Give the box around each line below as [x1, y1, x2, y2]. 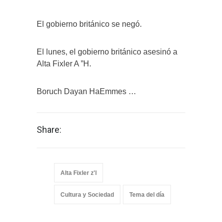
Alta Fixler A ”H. [37, 59, 91, 68]
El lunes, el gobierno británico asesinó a [37, 47, 177, 56]
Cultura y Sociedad [60, 191, 114, 198]
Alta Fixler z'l [60, 169, 97, 176]
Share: [37, 124, 61, 135]
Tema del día [129, 191, 165, 198]
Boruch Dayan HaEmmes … [37, 87, 136, 96]
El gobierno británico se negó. [37, 19, 142, 28]
